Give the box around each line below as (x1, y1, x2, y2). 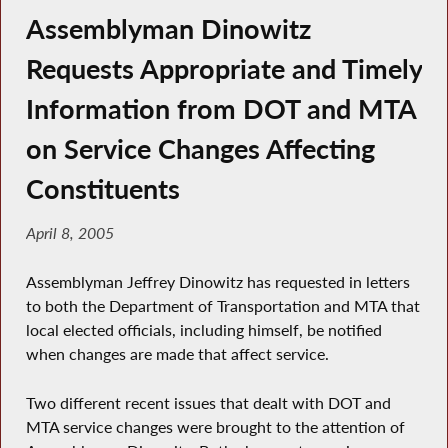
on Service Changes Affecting (25, 132, 375, 165)
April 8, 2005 (25, 223, 114, 244)
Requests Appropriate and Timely (25, 52, 422, 85)
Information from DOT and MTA (25, 92, 416, 125)
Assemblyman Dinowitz (25, 12, 311, 45)
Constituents (25, 172, 180, 205)
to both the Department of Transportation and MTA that (25, 295, 420, 316)
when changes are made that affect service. (25, 343, 329, 364)
